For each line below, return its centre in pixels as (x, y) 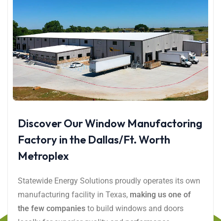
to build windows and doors (134, 208)
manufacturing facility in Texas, (74, 194)
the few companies (52, 208)
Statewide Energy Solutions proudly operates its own (109, 181)
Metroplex (43, 156)
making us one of (160, 194)
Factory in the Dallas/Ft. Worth (94, 139)
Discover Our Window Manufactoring (110, 123)
